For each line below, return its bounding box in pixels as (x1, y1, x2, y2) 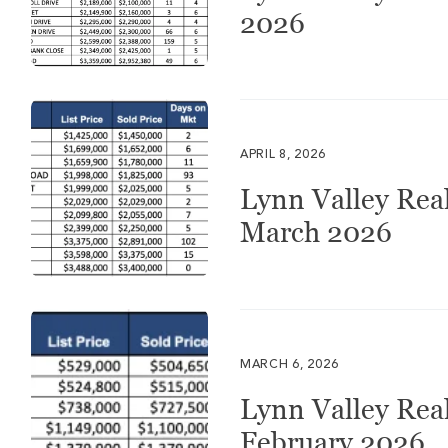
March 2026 (239, 216, 392, 249)
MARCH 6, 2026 (239, 358, 339, 371)
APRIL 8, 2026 (239, 149, 326, 162)
